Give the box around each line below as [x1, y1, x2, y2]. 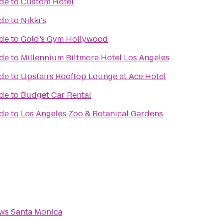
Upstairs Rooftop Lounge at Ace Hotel [21, 71, 166, 82]
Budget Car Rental [21, 89, 91, 101]
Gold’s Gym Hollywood [21, 33, 108, 45]
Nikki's [21, 15, 46, 26]
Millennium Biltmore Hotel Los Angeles [21, 52, 169, 63]
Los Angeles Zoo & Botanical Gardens [21, 108, 163, 119]
